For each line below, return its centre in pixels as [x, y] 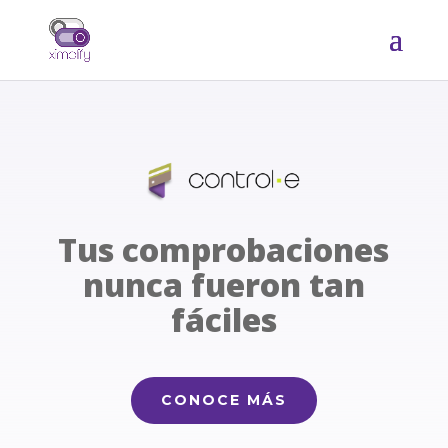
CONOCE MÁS [223, 399]
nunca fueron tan [223, 284]
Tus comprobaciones [224, 249]
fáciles [223, 319]
